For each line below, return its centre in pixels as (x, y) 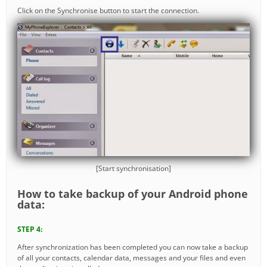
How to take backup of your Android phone (133, 193)
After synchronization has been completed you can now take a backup (133, 247)
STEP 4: (30, 229)
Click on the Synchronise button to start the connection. (108, 10)
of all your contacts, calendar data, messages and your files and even (131, 257)
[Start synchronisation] (133, 168)
